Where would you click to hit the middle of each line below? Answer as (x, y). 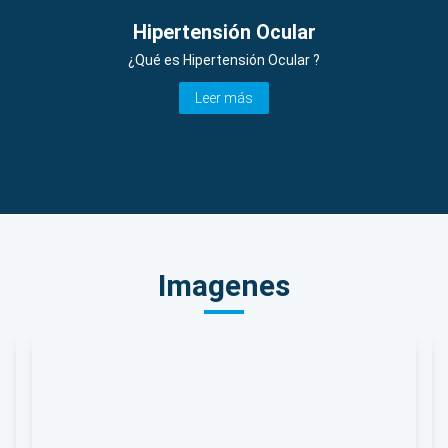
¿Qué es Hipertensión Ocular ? (224, 59)
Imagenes (224, 285)
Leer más (224, 97)
